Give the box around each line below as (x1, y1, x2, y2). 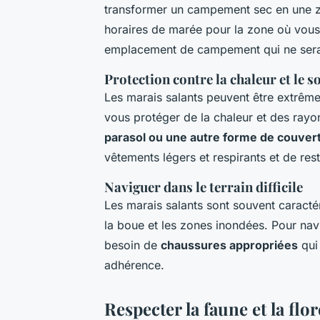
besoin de (104, 238, 161, 253)
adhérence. (104, 258, 164, 273)
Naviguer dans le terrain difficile (104, 178, 303, 196)
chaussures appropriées (161, 238, 298, 253)
